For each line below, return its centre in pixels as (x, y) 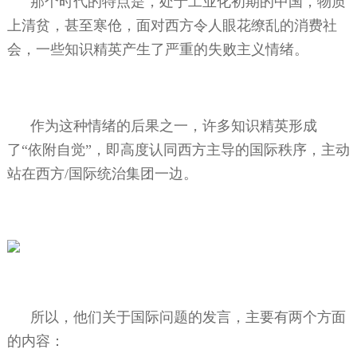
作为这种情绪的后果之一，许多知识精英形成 (174, 126)
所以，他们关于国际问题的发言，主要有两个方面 (188, 317)
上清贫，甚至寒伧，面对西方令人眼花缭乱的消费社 (172, 25)
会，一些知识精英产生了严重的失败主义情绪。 (157, 49)
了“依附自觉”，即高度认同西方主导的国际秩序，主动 (178, 149)
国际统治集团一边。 (133, 173)
